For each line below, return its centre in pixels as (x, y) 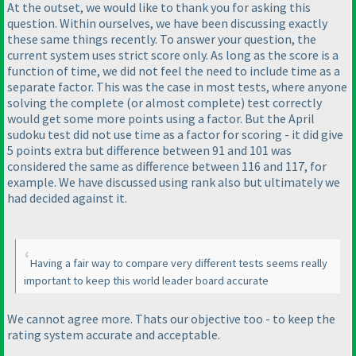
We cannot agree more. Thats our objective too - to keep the (171, 318)
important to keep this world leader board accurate (146, 280)
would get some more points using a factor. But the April (161, 118)
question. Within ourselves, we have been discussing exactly (167, 23)
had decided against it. (67, 197)
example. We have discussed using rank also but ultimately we (174, 182)
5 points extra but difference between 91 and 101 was (149, 150)
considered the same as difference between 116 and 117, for (167, 166)
